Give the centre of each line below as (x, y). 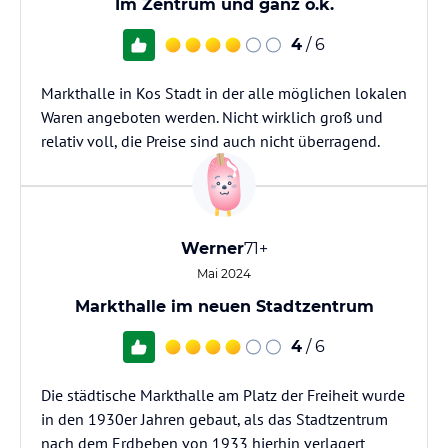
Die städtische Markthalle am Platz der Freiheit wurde (223, 395)
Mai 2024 (224, 273)
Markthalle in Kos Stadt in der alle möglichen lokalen (224, 93)
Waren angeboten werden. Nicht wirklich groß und (212, 117)
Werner (212, 248)
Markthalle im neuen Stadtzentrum (224, 306)
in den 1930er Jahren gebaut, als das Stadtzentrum (214, 419)
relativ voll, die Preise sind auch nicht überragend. (210, 141)
